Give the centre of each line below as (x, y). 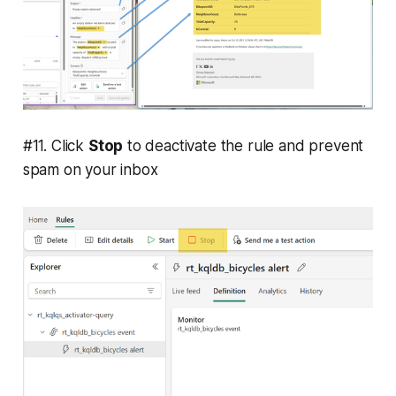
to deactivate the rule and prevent (244, 145)
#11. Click (55, 145)
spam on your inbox (90, 169)
